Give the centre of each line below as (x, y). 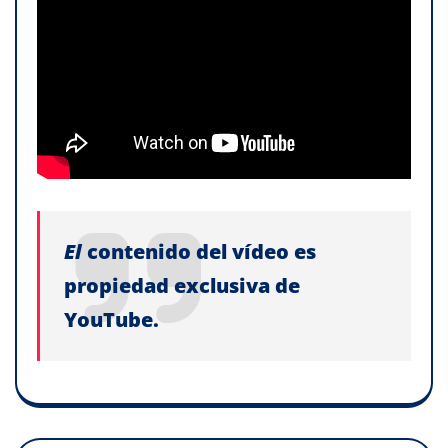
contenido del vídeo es (201, 252)
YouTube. (111, 320)
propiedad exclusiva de (182, 286)
